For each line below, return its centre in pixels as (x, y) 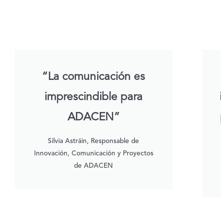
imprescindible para (94, 97)
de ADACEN (94, 166)
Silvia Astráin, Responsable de (94, 142)
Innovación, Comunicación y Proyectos (93, 154)
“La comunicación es (94, 77)
